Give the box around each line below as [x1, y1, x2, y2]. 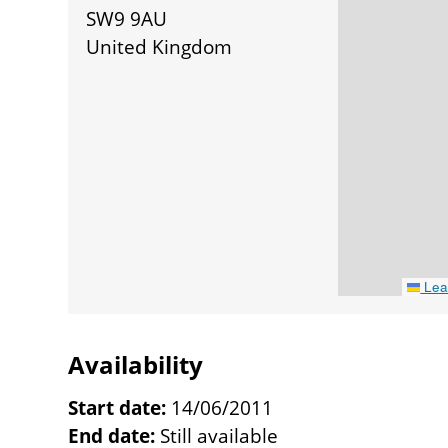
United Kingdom [86, 33, 232, 60]
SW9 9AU [86, 5, 167, 32]
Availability [68, 348, 203, 382]
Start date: [68, 394, 166, 421]
